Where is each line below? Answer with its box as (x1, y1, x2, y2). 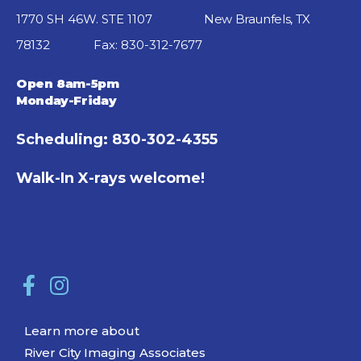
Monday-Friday (16, 92, 119, 108)
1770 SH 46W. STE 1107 (16, 10, 204, 27)
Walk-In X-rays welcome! (16, 168, 205, 187)
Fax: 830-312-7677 (93, 36, 202, 52)
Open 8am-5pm (16, 75, 119, 91)
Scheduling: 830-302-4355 (16, 130, 218, 148)
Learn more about (24, 322, 139, 338)
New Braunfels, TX (204, 10, 310, 27)
